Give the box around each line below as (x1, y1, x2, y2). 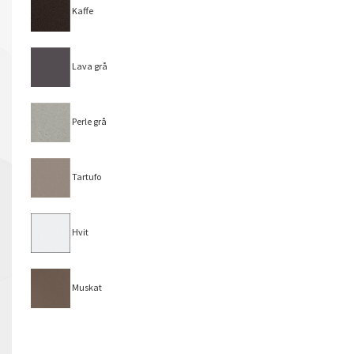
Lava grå (70, 59, 107, 72)
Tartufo (70, 170, 101, 183)
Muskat (70, 281, 102, 293)
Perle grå (70, 115, 107, 127)
